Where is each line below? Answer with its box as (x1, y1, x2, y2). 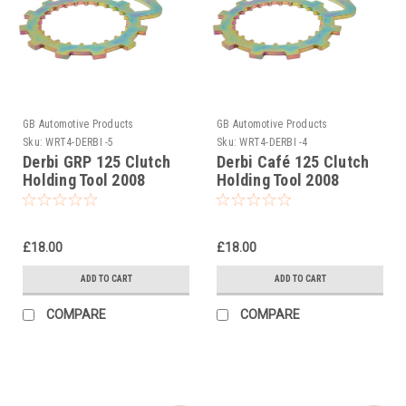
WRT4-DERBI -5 (45, 135, 114, 149)
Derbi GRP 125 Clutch (23, 151, 170, 171)
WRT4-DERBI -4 (239, 135, 308, 149)
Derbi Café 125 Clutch (217, 151, 370, 171)
